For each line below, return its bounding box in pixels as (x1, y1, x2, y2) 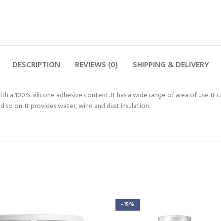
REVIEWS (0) (74, 59, 118, 72)
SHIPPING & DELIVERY (132, 59, 209, 72)
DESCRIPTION (12, 59, 60, 72)
